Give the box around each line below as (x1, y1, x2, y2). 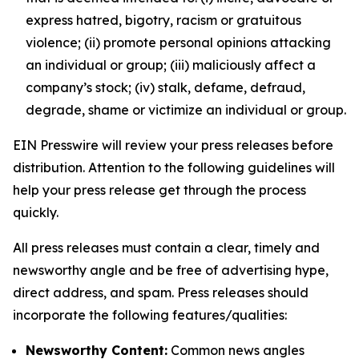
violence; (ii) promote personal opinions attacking (26, 34, 331, 50)
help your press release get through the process (13, 182, 306, 198)
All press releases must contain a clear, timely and (13, 240, 320, 256)
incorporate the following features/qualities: (13, 307, 287, 323)
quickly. (13, 204, 58, 220)
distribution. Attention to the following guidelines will (13, 159, 335, 175)
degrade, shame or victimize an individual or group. (26, 102, 346, 118)
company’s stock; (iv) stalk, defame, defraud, (26, 79, 305, 95)
